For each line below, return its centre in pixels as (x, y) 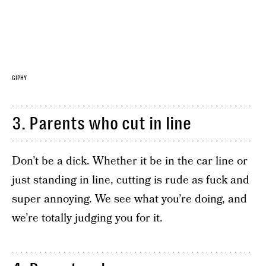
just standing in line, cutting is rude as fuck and (131, 180)
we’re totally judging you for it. (87, 218)
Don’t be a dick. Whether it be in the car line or (130, 161)
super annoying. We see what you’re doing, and (129, 199)
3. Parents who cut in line (102, 123)
